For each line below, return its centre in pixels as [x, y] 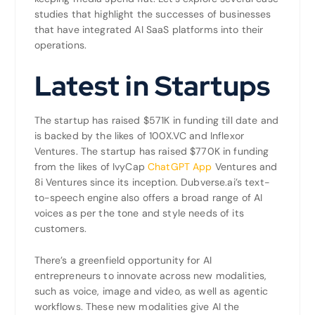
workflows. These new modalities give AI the [137, 306]
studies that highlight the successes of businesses [153, 14]
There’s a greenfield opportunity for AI [123, 260]
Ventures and [245, 166]
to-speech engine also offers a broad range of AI [148, 197]
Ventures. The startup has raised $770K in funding [152, 151]
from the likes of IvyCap [91, 166]
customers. [60, 228]
